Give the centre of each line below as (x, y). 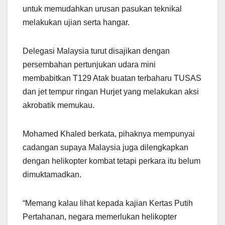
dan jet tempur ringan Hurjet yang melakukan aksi (111, 92)
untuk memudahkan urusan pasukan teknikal (102, 9)
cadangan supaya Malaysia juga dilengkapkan (105, 148)
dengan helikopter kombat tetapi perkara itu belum (111, 161)
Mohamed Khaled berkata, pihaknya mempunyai (109, 134)
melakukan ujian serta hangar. (76, 23)
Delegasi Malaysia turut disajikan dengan (96, 51)
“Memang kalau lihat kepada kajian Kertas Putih (108, 203)
